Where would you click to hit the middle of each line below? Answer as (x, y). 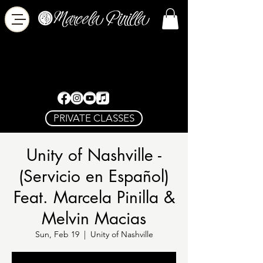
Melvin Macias (94, 218)
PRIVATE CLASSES (94, 118)
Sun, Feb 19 (57, 234)
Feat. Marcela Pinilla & (94, 197)
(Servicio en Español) (94, 176)
